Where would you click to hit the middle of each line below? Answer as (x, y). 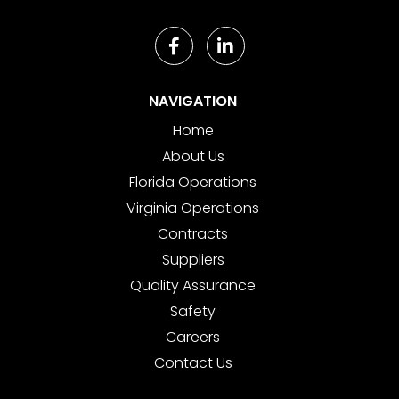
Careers (193, 338)
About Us (193, 157)
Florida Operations (193, 183)
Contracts (193, 234)
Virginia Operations (193, 208)
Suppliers (193, 260)
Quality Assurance (193, 286)
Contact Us (193, 363)
